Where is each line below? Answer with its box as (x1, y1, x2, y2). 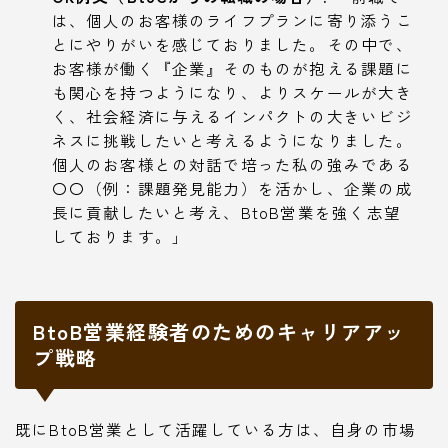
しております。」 (51, 225, 190, 248)
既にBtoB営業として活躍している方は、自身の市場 (15, 418, 417, 441)
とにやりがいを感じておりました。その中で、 (51, 33, 413, 56)
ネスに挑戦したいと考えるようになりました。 (51, 129, 413, 152)
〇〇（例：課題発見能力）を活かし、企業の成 (51, 177, 413, 200)
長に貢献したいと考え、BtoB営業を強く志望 (51, 201, 401, 224)
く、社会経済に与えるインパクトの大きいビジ (51, 105, 413, 128)
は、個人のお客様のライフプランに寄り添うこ (51, 9, 413, 32)
